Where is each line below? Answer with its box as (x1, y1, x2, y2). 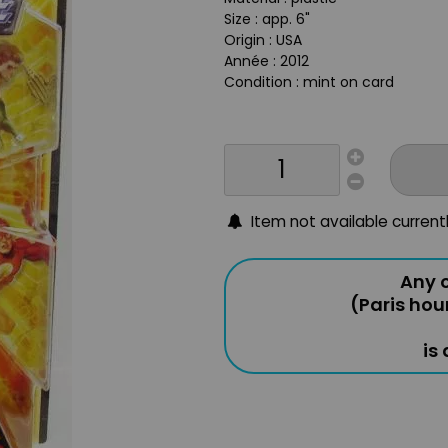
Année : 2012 (224, 51, 309, 71)
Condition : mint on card (224, 72, 394, 92)
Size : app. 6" (224, 9, 310, 29)
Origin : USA (224, 30, 302, 50)
